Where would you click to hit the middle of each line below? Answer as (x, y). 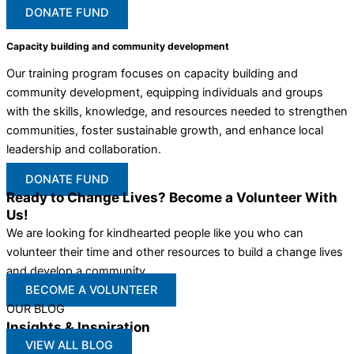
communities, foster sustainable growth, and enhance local (165, 130)
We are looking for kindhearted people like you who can (155, 233)
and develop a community (76, 271)
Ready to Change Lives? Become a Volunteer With (172, 198)
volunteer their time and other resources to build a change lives (175, 252)
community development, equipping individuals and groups (165, 92)
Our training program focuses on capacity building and (152, 73)
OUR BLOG (36, 309)
